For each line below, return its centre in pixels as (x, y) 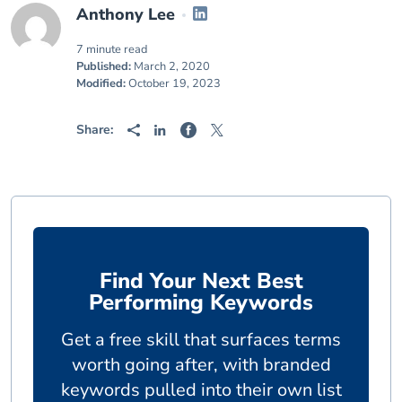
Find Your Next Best (201, 281)
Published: (104, 66)
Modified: (101, 83)
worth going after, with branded (201, 365)
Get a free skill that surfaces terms (201, 340)
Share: (95, 130)
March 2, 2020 (170, 66)
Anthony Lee (126, 14)
